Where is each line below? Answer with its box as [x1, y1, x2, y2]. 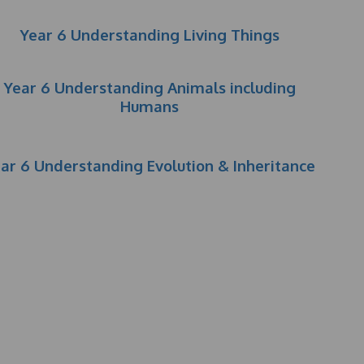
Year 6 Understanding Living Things [19, 25, 279, 44]
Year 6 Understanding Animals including [3, 78, 296, 97]
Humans [120, 97, 180, 115]
